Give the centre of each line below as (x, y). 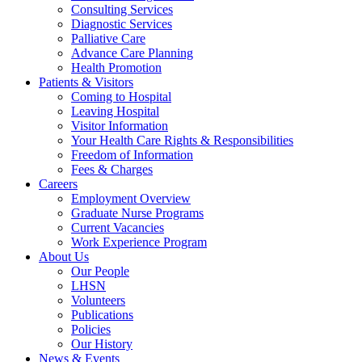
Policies (91, 329)
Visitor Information (120, 126)
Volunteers (98, 300)
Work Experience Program (139, 242)
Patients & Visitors (86, 82)
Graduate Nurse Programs (137, 213)
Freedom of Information (132, 155)
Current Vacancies (118, 227)
